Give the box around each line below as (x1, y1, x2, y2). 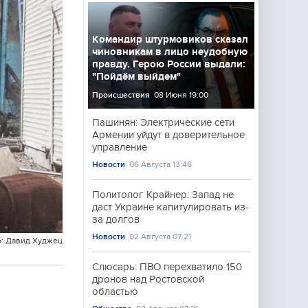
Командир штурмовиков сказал (92, 34, 248, 45)
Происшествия (92, 90, 150, 100)
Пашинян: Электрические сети (92, 117, 234, 128)
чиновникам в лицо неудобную (92, 46, 247, 57)
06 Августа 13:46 (129, 159, 192, 169)
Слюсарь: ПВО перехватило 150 (92, 261, 242, 272)
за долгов (92, 214, 140, 225)
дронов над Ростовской (92, 274, 204, 285)
